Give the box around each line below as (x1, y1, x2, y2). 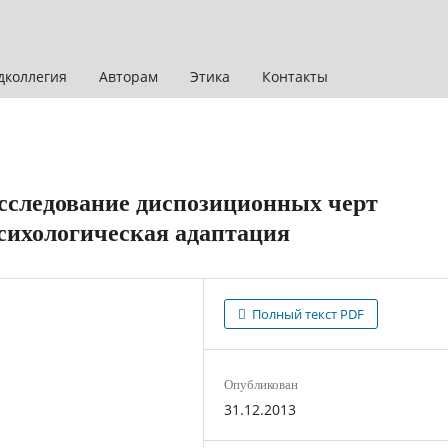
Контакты (262, 66, 328, 86)
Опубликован (224, 376, 299, 392)
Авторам (99, 66, 158, 86)
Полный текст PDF (249, 304, 365, 323)
